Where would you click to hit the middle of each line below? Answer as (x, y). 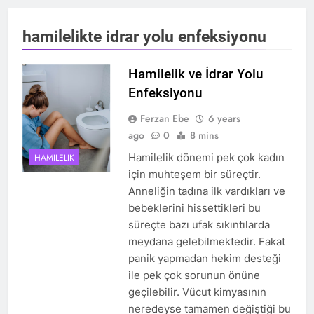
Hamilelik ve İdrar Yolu (196, 74)
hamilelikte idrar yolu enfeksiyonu (144, 37)
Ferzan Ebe (164, 119)
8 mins (204, 136)
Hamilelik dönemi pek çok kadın (206, 158)
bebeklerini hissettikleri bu (194, 208)
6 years (224, 119)
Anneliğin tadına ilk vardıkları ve (206, 191)
